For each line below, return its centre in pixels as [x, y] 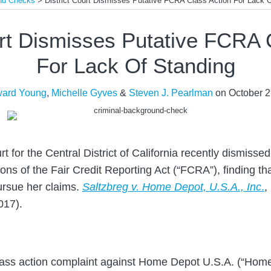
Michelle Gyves [84, 93]
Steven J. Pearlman [171, 93]
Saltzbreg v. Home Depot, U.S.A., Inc [172, 187]
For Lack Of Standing [135, 65]
